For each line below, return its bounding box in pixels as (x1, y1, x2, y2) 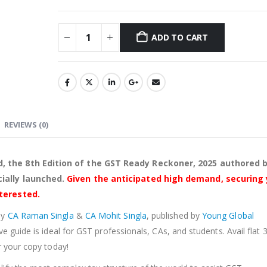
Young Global (201, 210, 254, 222)
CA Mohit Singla (85, 210, 147, 222)
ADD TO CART (151, 31, 208, 43)
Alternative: (57, 38, 101, 50)
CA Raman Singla (7, 210, 74, 222)
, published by (146, 210, 202, 222)
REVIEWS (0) (4, 119, 48, 131)
